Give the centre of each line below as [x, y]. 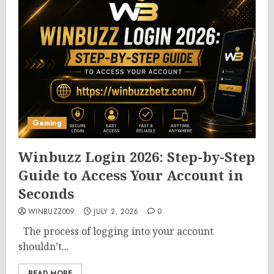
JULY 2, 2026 [116, 212]
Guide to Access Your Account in [131, 175]
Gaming [47, 123]
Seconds [46, 193]
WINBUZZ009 [52, 212]
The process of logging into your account [116, 231]
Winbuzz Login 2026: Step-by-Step [137, 157]
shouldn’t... [44, 246]
